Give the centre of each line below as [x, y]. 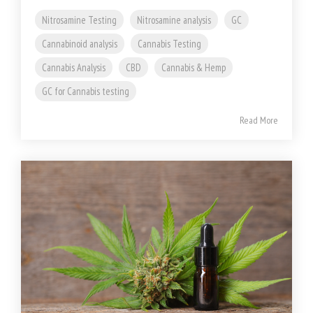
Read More [259, 120]
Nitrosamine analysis [174, 20]
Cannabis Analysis [74, 67]
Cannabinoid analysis [80, 43]
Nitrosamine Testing [79, 20]
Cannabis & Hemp [194, 67]
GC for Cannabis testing [86, 91]
